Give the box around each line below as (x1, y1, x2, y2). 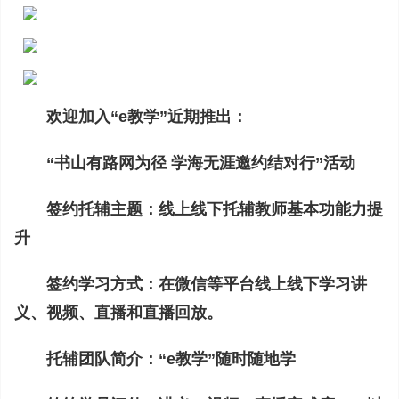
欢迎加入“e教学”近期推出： (46, 108, 248, 126)
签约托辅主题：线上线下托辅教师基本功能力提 (46, 200, 383, 218)
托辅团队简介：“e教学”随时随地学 (46, 350, 296, 368)
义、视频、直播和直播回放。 (14, 304, 223, 322)
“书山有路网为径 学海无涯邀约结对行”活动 (46, 154, 355, 172)
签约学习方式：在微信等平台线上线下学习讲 (46, 275, 367, 293)
